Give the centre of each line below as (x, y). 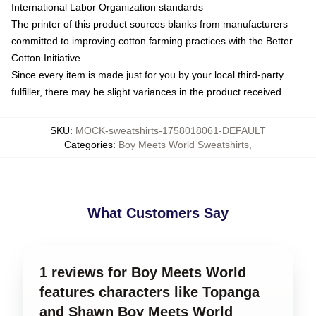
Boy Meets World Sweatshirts (184, 144)
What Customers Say (158, 213)
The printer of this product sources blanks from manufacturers (150, 24)
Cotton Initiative (46, 57)
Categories (89, 144)
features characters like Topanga (150, 292)
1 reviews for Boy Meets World (143, 272)
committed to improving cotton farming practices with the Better (152, 41)
